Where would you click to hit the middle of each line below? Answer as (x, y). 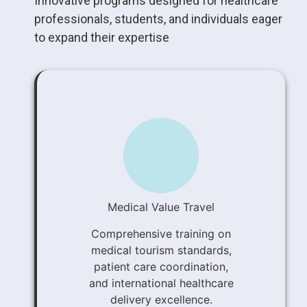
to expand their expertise (102, 37)
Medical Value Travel (161, 207)
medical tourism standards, (161, 250)
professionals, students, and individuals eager (158, 19)
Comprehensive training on (161, 234)
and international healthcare (161, 283)
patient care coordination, (161, 267)
